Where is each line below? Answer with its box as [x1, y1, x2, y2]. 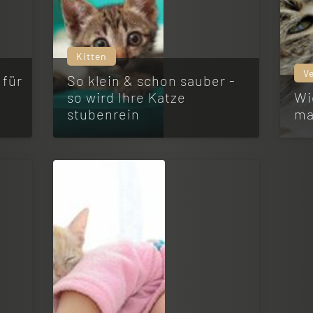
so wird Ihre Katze [67, 89, 187, 105]
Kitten [76, 50, 108, 62]
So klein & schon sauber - [67, 72, 236, 89]
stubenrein [67, 105, 140, 122]
